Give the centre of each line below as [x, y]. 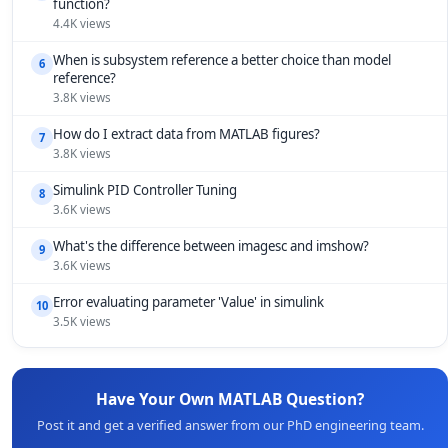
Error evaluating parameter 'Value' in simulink [188, 302]
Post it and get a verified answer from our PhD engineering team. [230, 425]
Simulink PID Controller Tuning [145, 190]
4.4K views [82, 23]
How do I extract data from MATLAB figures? [186, 134]
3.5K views [82, 321]
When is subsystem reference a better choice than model [222, 60]
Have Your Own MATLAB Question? [230, 399]
